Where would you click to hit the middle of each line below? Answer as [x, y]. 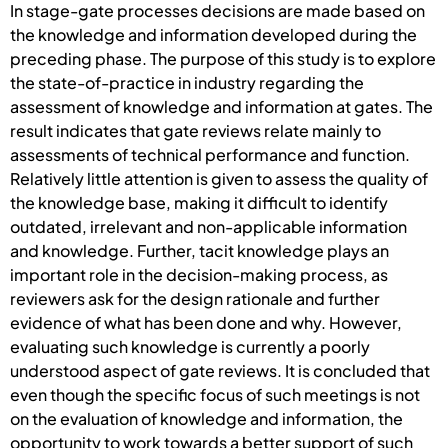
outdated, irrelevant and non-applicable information [208, 226]
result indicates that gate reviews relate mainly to [195, 130]
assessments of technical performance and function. [210, 154]
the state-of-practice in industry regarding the [187, 82]
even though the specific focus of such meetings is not [215, 394]
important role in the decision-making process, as [199, 274]
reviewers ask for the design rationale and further [195, 298]
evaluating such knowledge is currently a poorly [190, 346]
